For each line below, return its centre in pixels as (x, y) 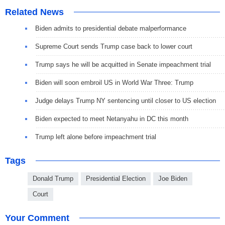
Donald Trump (53, 179)
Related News (34, 12)
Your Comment (37, 218)
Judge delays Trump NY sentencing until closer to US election (126, 101)
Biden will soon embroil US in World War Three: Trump (114, 83)
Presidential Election (116, 179)
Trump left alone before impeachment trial (96, 137)
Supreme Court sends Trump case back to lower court (114, 47)
